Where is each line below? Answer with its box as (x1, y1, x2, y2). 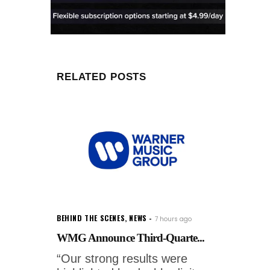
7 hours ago (154, 215, 192, 224)
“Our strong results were (57, 252, 187, 266)
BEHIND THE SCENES (57, 213, 125, 224)
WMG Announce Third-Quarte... (57, 231, 205, 245)
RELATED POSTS (57, 71, 147, 83)
